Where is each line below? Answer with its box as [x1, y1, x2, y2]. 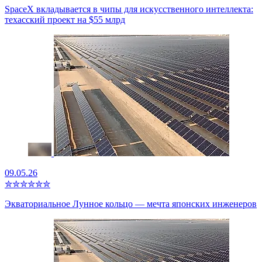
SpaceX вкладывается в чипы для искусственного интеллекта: [5, 4, 253, 14]
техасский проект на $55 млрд [5, 14, 125, 25]
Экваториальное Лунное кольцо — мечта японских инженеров [5, 198, 257, 209]
